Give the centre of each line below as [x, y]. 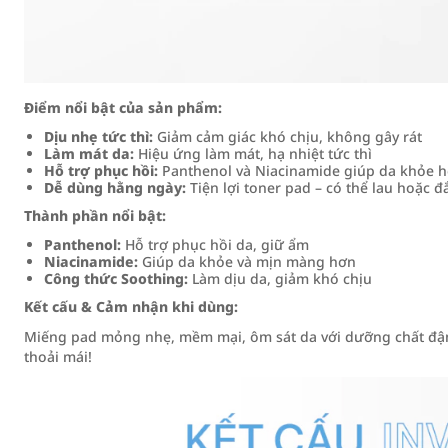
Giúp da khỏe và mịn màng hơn [247, 261]
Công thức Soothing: [116, 278]
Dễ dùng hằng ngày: [115, 187]
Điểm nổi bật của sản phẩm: [123, 107]
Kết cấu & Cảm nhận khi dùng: [131, 306]
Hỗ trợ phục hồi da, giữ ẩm [215, 244]
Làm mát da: [89, 153]
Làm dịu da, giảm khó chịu [280, 278]
